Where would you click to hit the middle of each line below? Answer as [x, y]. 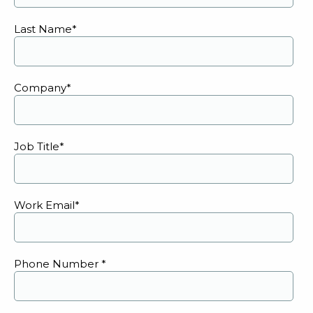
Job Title [37, 146]
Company [40, 88]
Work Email [44, 205]
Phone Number [58, 264]
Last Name [43, 29]
